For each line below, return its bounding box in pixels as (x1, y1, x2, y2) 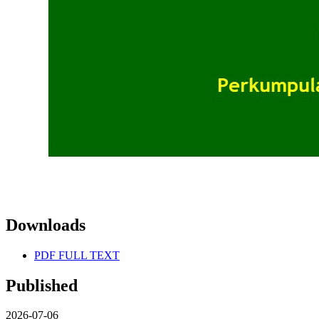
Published (6, 276, 78, 295)
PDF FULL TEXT (34, 249, 120, 261)
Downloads (6, 215, 85, 234)
